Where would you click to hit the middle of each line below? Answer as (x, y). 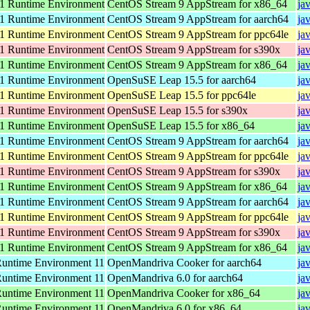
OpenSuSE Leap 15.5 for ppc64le (182, 95)
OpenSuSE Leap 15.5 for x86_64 (181, 125)
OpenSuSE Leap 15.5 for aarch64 (182, 80)
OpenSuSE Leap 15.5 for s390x (177, 110)
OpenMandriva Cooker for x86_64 (184, 293)
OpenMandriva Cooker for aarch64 (184, 262)
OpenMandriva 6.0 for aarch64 (175, 277)
